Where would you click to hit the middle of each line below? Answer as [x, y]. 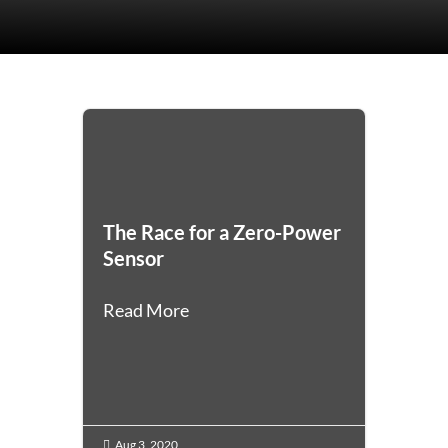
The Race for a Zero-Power [222, 232]
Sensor [134, 258]
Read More [146, 310]
